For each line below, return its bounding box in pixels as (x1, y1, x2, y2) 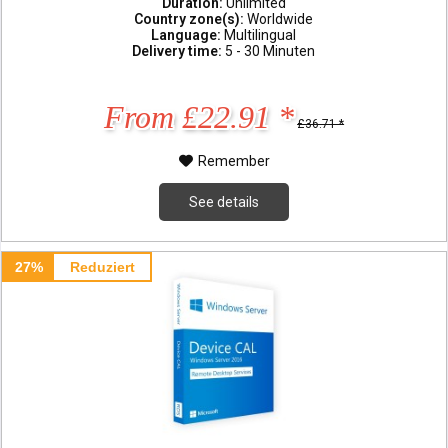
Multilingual (224, 26, 297, 43)
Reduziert (69, 258, 135, 275)
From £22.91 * (104, 98, 295, 135)
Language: (151, 26, 225, 43)
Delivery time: (132, 42, 226, 59)
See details (189, 193, 260, 210)
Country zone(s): (134, 10, 248, 27)
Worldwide (247, 10, 314, 27)
